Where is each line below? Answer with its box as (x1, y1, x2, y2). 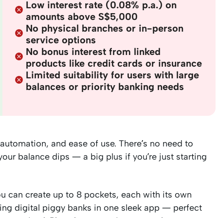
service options (26, 34, 96, 46)
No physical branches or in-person (26, 22, 184, 34)
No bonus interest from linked (26, 45, 161, 57)
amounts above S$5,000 (26, 10, 138, 22)
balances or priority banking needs (26, 80, 184, 92)
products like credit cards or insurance (26, 57, 202, 69)
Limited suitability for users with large (26, 69, 200, 81)
